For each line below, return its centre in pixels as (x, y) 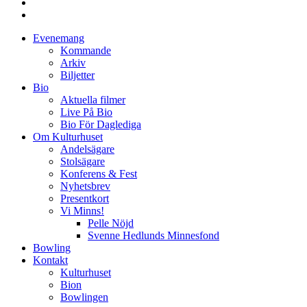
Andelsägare (87, 149)
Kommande (86, 50)
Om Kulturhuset (68, 137)
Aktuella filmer (93, 100)
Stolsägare (83, 161)
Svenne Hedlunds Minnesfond (153, 235)
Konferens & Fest (99, 174)
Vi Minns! (82, 211)
